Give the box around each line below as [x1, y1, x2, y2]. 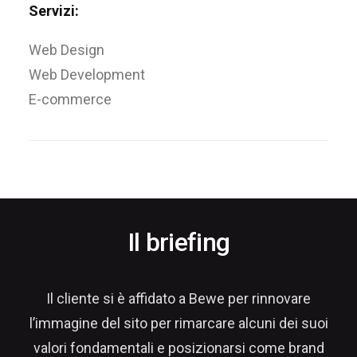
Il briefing [127, 227, 230, 257]
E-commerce [29, 91, 112, 108]
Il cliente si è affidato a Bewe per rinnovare [46, 290, 311, 307]
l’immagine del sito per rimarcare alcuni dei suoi [29, 315, 328, 331]
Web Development [29, 66, 145, 83]
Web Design [29, 41, 104, 58]
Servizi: [29, 2, 79, 19]
